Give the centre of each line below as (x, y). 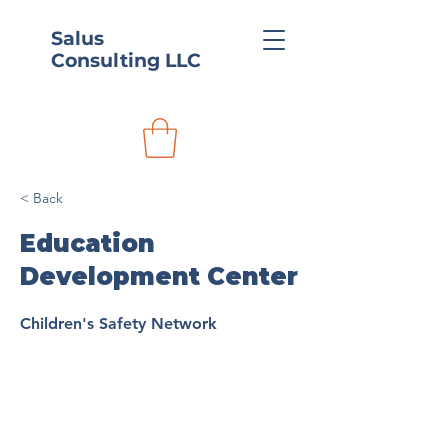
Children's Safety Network (118, 324)
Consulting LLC (126, 60)
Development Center (159, 277)
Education (87, 244)
